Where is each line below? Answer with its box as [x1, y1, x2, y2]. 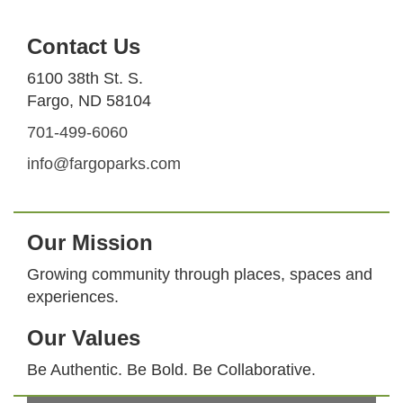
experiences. [27, 287, 119, 306]
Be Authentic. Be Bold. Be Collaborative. [27, 360, 316, 379]
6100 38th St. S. [27, 68, 143, 87]
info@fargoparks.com [27, 154, 181, 173]
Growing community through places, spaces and [27, 264, 372, 283]
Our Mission [27, 229, 153, 255]
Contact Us [27, 33, 140, 58]
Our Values [27, 325, 140, 350]
